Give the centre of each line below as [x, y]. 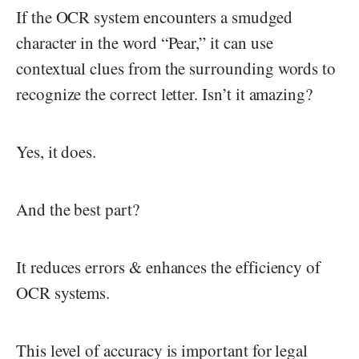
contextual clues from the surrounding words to [176, 68]
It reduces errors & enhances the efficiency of [169, 267]
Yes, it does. [56, 151]
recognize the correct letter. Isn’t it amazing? [165, 94]
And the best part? [78, 209]
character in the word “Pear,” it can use [145, 42]
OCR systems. [63, 292]
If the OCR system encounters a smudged [154, 17]
